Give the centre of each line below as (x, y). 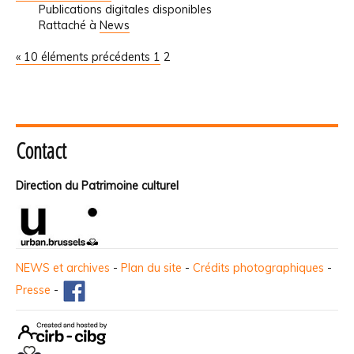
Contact (41, 151)
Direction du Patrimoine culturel (97, 186)
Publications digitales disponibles (125, 9)
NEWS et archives (63, 268)
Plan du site (151, 268)
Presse (33, 290)
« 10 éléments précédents (85, 56)
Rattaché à (67, 25)
